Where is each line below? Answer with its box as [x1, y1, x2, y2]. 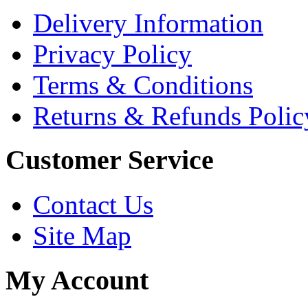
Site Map [33, 221, 131, 251]
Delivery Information [33, 8, 263, 38]
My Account [5, 264, 148, 296]
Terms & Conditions [33, 69, 253, 100]
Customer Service [5, 144, 214, 176]
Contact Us [33, 190, 153, 220]
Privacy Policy [33, 38, 192, 69]
